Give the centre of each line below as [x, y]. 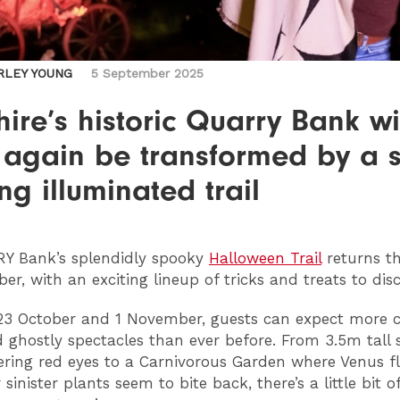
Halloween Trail [265, 258]
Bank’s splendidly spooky [111, 258]
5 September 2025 [147, 74]
